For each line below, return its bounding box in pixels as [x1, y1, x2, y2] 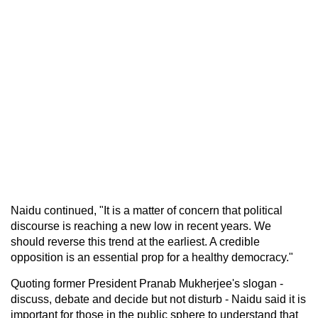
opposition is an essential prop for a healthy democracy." [11, 251, 293, 263]
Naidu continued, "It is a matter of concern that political [11, 204, 283, 216]
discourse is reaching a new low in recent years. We [11, 219, 271, 232]
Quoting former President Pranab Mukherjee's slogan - [11, 277, 283, 290]
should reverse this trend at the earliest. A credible [11, 235, 260, 248]
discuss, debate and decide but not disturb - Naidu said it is [11, 292, 306, 305]
